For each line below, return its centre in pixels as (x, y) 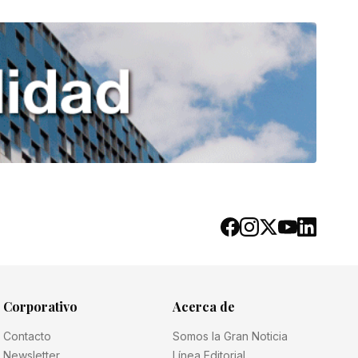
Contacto (27, 336)
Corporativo (40, 306)
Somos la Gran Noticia (230, 336)
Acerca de (204, 306)
